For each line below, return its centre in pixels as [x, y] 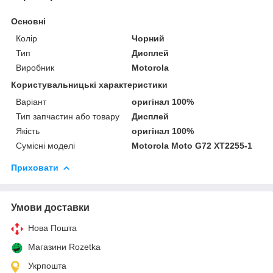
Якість [28, 131]
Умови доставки [50, 207]
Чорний [148, 38]
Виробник [35, 67]
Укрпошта [47, 265]
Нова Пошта [52, 228]
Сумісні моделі [45, 145]
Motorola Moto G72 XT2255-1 [192, 145]
